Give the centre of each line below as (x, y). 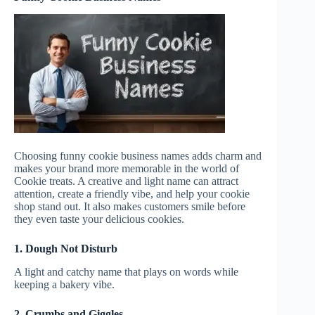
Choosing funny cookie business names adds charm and (138, 155)
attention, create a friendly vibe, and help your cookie (132, 193)
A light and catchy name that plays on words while (126, 271)
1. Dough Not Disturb (66, 248)
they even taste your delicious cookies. (99, 219)
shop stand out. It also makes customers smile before (130, 206)
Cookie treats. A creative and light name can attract (126, 181)
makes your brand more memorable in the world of (127, 168)
